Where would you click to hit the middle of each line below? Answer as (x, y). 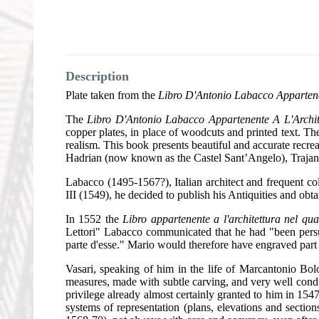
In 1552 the (94, 219)
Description (97, 77)
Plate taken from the (112, 95)
